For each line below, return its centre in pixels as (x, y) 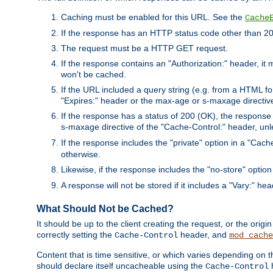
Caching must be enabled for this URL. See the (153, 17)
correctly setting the (76, 235)
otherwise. (81, 154)
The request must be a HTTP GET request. (144, 48)
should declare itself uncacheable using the (121, 266)
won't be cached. (94, 74)
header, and (204, 235)
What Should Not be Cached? (105, 208)
